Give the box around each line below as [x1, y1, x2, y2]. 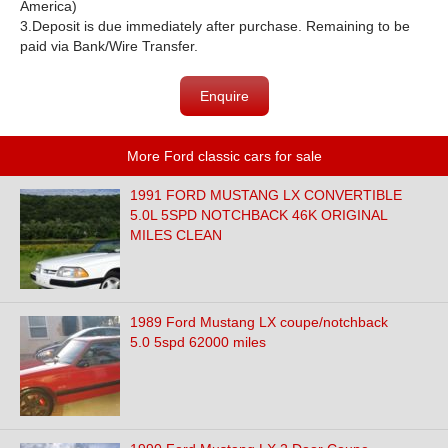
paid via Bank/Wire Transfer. [20, 38, 198, 54]
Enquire [200, 88, 249, 104]
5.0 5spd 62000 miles [130, 334, 266, 350]
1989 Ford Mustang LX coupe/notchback [130, 314, 388, 330]
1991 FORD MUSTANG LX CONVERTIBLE [130, 187, 402, 203]
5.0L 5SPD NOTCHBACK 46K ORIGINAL [130, 207, 387, 223]
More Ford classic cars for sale [126, 148, 322, 164]
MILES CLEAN [130, 227, 222, 243]
